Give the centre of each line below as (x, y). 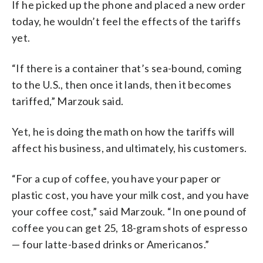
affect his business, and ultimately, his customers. (129, 148)
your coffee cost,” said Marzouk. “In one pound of (129, 211)
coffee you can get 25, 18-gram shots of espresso (130, 227)
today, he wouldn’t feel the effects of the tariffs (126, 21)
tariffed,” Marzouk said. (68, 101)
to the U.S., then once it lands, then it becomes (122, 84)
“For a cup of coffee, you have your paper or (117, 178)
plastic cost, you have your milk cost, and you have (131, 195)
